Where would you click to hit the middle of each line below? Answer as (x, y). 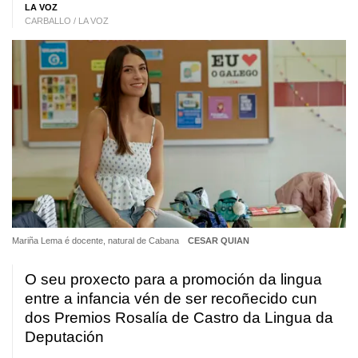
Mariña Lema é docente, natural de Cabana (97, 241)
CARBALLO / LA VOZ (67, 21)
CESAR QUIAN (218, 241)
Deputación (64, 337)
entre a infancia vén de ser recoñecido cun (171, 299)
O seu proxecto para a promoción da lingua (173, 280)
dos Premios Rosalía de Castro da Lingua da (179, 318)
